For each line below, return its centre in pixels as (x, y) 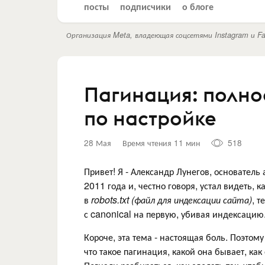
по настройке (150, 118)
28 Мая (98, 143)
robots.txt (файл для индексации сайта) (172, 199)
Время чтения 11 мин (161, 143)
